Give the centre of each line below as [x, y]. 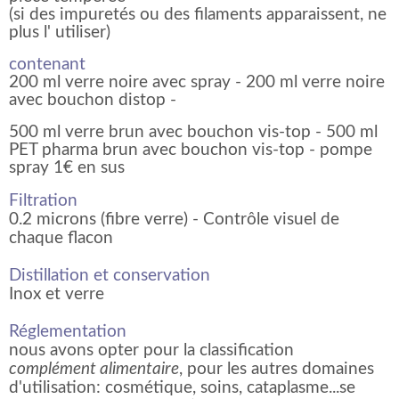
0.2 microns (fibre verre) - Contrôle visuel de [174, 219]
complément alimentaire [94, 369]
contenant [47, 64]
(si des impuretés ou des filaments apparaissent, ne [198, 14]
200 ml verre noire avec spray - [127, 82]
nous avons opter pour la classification [151, 350]
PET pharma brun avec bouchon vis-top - [164, 150]
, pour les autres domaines [277, 369]
